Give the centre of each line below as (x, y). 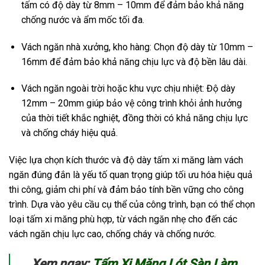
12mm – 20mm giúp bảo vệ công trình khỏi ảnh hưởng (131, 104)
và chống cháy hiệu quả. (69, 133)
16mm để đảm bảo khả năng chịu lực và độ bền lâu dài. (134, 62)
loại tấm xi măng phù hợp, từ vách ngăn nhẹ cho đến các (123, 219)
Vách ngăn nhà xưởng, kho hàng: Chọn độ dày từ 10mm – (137, 47)
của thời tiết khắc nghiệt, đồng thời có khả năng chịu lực (134, 118)
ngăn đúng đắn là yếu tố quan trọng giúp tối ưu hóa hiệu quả (131, 175)
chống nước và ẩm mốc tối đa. (83, 20)
